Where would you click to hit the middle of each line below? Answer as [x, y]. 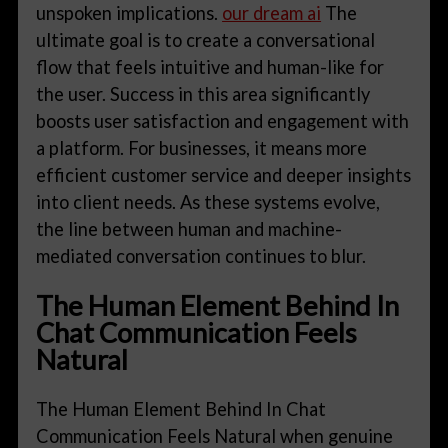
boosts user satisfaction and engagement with [223, 120]
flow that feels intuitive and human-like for [210, 66]
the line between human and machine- [189, 228]
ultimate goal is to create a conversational [206, 39]
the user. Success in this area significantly [203, 93]
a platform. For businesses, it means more [202, 147]
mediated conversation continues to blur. [201, 255]
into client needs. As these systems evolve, [208, 201]
